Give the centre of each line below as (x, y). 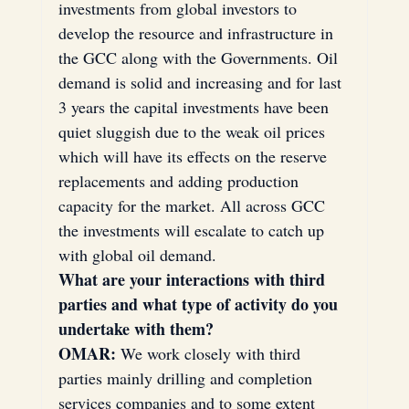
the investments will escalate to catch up (193, 230)
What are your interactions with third (194, 279)
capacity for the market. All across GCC (194, 205)
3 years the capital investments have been (195, 106)
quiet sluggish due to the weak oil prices (194, 131)
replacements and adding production (180, 180)
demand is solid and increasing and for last (202, 82)
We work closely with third (210, 353)
